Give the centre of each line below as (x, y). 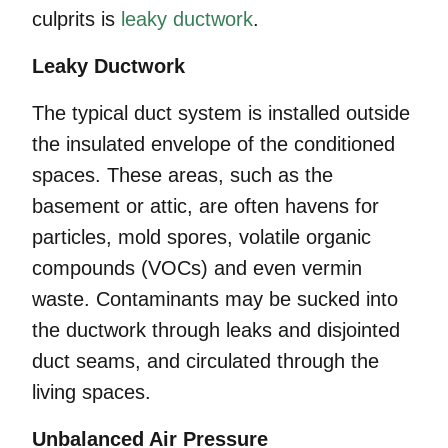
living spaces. (91, 392)
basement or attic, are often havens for (205, 206)
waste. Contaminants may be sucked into (215, 299)
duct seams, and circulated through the (205, 361)
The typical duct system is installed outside (221, 113)
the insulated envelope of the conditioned (213, 144)
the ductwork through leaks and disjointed (216, 330)
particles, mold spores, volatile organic (201, 237)
